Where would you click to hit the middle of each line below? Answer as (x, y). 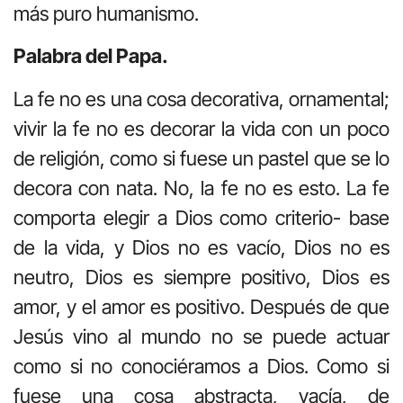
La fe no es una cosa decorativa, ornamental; (201, 99)
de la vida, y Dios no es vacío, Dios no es (201, 247)
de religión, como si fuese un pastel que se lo (201, 158)
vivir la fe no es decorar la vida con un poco (201, 128)
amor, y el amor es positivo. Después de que (201, 306)
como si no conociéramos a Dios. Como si (201, 366)
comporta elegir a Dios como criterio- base (201, 217)
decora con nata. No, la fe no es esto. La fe (201, 188)
